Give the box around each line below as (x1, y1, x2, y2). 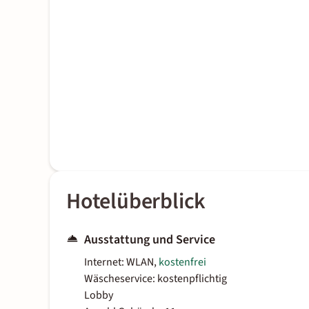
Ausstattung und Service (84, 231, 215, 249)
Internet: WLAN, (84, 255, 159, 270)
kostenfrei (159, 255, 206, 270)
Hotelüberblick (66, 186, 206, 218)
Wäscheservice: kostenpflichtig (84, 271, 227, 287)
